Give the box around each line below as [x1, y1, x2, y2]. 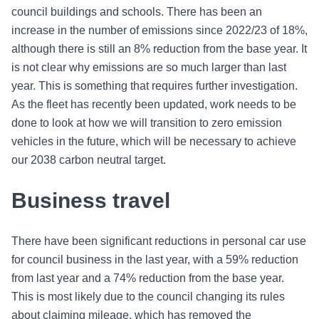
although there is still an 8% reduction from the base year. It [11, 43, 307, 56]
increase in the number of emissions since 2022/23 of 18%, [11, 24, 308, 37]
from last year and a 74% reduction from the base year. [11, 272, 284, 285]
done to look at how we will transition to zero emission [11, 117, 282, 130]
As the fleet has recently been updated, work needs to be [11, 98, 296, 111]
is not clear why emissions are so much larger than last [11, 61, 286, 74]
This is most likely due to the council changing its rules [11, 291, 285, 303]
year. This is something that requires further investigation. [11, 80, 298, 93]
